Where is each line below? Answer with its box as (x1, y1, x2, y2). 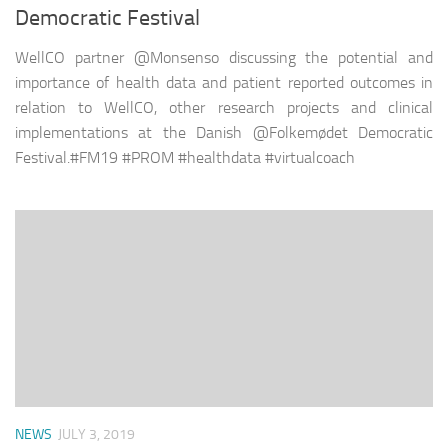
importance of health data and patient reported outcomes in (15, 73, 433, 93)
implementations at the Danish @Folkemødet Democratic (15, 123, 433, 143)
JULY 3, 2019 (58, 426, 135, 444)
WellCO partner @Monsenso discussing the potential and (15, 48, 433, 68)
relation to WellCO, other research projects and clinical (15, 98, 433, 118)
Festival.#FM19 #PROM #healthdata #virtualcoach (15, 148, 355, 168)
